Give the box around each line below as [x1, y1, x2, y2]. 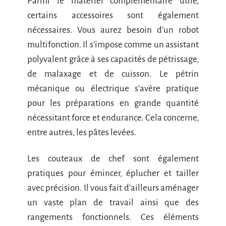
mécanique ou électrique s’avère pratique [27, 84, 199, 93]
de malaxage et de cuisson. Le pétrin [27, 69, 199, 79]
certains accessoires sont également [27, 11, 199, 20]
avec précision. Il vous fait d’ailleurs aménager [27, 183, 199, 193]
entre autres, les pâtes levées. [27, 128, 136, 137]
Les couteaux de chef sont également [27, 153, 199, 163]
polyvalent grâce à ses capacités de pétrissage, [27, 54, 199, 64]
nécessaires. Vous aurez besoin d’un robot [27, 25, 199, 35]
